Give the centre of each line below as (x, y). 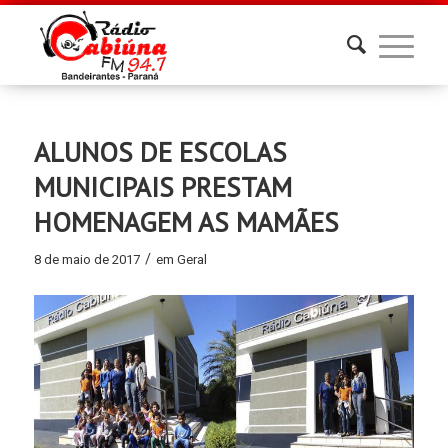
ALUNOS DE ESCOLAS (160, 152)
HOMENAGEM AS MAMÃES (186, 222)
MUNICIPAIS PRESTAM (162, 187)
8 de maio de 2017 (86, 259)
